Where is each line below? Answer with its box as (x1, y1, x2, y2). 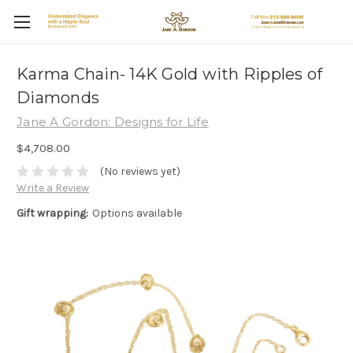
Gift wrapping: (17, 206, 88, 221)
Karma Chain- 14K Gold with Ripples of (17, 65, 323, 84)
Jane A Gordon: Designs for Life (17, 114, 209, 129)
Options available (91, 206, 182, 221)
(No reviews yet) (99, 165, 180, 179)
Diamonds (17, 88, 99, 108)
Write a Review (17, 181, 89, 195)
